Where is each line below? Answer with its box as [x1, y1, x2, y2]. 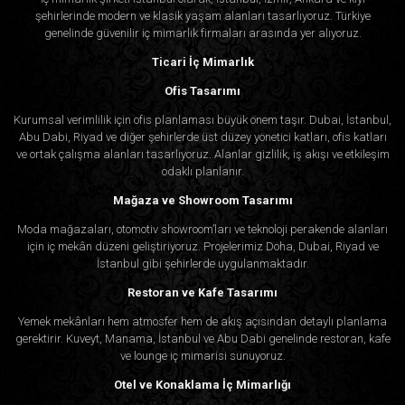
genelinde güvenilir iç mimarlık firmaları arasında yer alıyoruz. [43, 26, 362, 41]
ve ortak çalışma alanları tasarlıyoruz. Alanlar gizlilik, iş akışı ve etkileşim [15, 147, 390, 162]
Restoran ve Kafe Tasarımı [127, 286, 278, 300]
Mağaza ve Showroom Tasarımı [112, 193, 293, 208]
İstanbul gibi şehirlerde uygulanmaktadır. [96, 257, 309, 271]
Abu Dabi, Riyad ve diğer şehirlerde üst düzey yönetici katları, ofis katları [18, 130, 387, 145]
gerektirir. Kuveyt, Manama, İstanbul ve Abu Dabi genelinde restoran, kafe [14, 332, 391, 346]
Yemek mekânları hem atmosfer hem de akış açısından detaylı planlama [18, 315, 387, 329]
